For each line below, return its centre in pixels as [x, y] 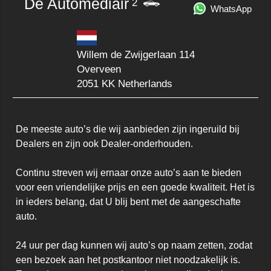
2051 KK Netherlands [124, 84]
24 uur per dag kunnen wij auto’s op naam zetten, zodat [134, 246]
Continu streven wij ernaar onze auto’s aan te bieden [129, 173]
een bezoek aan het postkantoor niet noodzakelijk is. [128, 260]
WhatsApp [231, 9]
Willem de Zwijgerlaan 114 [135, 55]
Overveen [99, 70]
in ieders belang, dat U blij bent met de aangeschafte [128, 202]
